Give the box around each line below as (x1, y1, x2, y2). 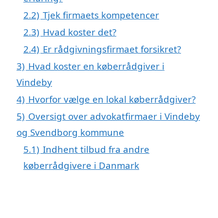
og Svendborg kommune (17, 126, 124, 138)
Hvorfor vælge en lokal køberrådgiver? (28, 92, 196, 105)
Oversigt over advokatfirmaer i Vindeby (28, 109, 200, 122)
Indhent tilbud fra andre (43, 143, 149, 155)
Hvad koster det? (43, 25, 116, 38)
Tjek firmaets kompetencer (43, 8, 159, 21)
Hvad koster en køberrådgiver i (28, 59, 164, 72)
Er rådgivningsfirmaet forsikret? (43, 42, 181, 55)
